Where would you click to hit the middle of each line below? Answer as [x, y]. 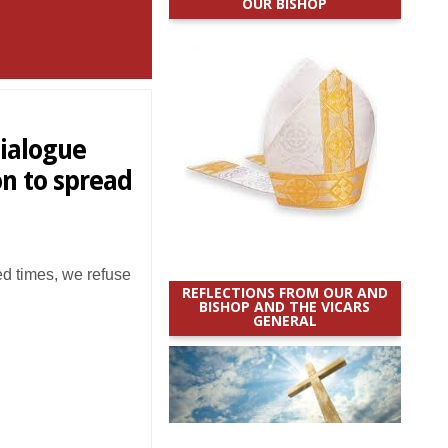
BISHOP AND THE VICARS [285, 306]
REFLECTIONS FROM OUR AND [284, 292]
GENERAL [284, 320]
